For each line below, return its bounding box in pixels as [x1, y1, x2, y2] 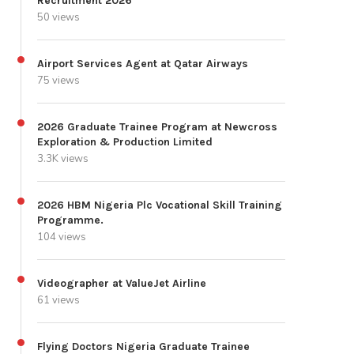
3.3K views [37, 152, 88, 167]
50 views [37, 10, 80, 25]
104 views [37, 230, 86, 245]
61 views [37, 293, 80, 308]
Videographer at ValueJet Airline [37, 277, 206, 291]
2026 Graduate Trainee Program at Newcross [37, 120, 277, 134]
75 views [37, 73, 80, 88]
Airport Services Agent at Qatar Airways [37, 57, 248, 71]
